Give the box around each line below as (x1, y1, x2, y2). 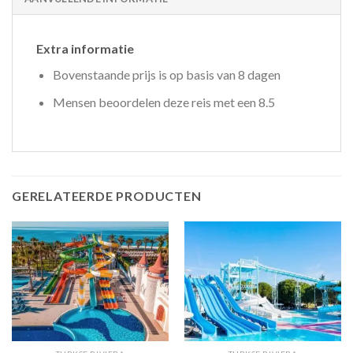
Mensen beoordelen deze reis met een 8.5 (52, 94, 275, 110)
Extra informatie (36, 40, 134, 56)
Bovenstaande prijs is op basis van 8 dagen (52, 66, 281, 82)
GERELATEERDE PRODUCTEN (12, 188, 202, 204)
